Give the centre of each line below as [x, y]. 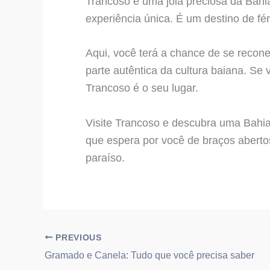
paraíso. [105, 158]
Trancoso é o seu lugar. [142, 88]
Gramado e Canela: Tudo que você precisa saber [149, 255]
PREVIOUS [77, 237]
